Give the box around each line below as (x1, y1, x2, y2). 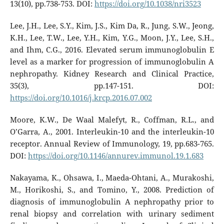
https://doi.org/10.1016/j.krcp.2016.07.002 (9, 92, 152, 103)
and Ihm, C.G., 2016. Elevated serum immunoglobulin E (9, 44, 214, 55)
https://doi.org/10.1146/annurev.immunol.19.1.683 (27, 150, 203, 161)
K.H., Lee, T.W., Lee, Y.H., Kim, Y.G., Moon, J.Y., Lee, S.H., (9, 32, 214, 43)
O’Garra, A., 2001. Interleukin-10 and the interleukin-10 (9, 126, 214, 137)
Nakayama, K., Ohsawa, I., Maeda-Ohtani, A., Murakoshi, (9, 172, 214, 183)
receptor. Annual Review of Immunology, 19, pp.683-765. (9, 138, 214, 149)
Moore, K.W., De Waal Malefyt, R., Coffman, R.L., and (9, 114, 214, 125)
